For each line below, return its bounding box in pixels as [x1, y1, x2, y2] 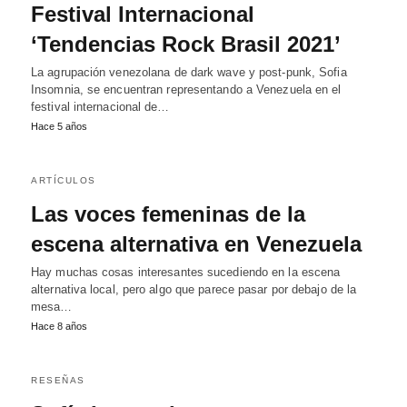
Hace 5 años [31, 121, 87, 132]
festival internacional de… [31, 100, 170, 114]
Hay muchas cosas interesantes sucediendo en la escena [31, 265, 341, 279]
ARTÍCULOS [31, 175, 96, 185]
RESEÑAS [31, 375, 85, 385]
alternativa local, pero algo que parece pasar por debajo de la [31, 283, 357, 296]
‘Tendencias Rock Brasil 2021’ [31, 32, 341, 56]
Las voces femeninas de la [31, 202, 305, 226]
